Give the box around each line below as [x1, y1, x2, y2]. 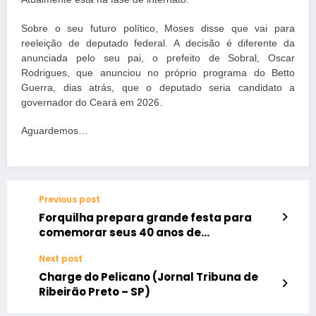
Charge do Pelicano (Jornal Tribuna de [39, 269, 258, 284]
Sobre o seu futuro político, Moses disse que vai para [21, 23, 295, 34]
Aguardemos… [21, 125, 88, 136]
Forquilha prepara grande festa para [39, 209, 252, 225]
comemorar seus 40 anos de [39, 224, 201, 240]
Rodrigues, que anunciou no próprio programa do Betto [21, 67, 295, 78]
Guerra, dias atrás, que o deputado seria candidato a [21, 82, 295, 93]
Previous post [39, 193, 100, 205]
